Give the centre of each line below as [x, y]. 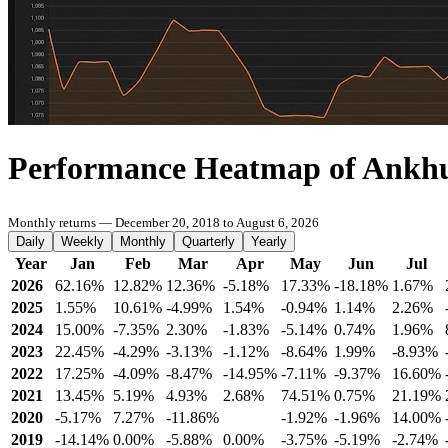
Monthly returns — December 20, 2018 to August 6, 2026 [163, 222]
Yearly [269, 241]
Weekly [82, 241]
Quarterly [208, 241]
